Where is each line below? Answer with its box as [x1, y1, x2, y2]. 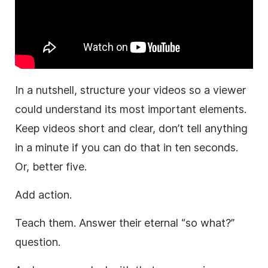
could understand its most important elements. [15, 102, 246, 115]
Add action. [15, 188, 72, 201]
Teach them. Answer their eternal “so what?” [15, 216, 234, 229]
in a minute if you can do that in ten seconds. [15, 141, 238, 154]
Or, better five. [15, 160, 87, 173]
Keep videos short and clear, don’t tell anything [15, 121, 248, 135]
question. [15, 235, 60, 248]
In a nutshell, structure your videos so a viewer [15, 83, 246, 96]
